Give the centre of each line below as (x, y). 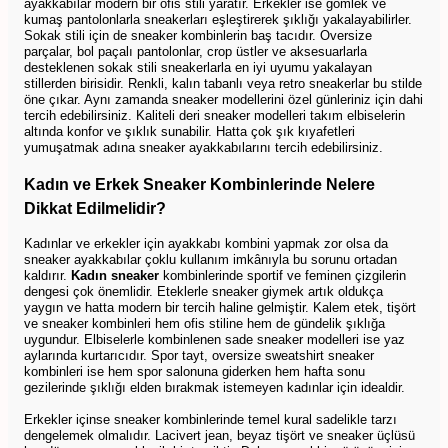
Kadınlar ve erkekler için (94, 243)
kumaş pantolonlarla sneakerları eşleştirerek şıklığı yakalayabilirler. (218, 19)
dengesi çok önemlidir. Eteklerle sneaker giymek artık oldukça (203, 291)
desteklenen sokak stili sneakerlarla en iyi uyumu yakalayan (198, 67)
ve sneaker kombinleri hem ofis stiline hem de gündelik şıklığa (204, 323)
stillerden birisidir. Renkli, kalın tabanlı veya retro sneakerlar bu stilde (223, 83)
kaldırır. (47, 275)
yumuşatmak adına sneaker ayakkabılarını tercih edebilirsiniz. (203, 147)
